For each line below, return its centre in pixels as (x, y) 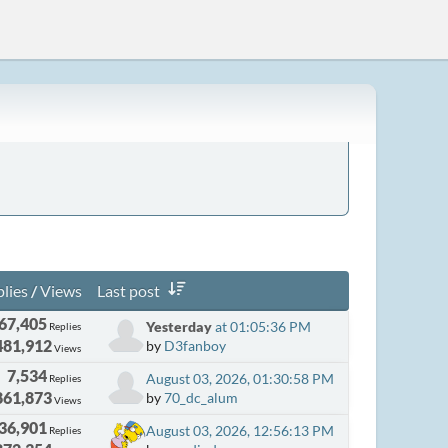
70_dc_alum (201, 397)
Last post (128, 290)
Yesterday (179, 326)
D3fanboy (195, 345)
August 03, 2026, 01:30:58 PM (240, 378)
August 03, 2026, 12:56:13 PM (240, 430)
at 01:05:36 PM (262, 326)
